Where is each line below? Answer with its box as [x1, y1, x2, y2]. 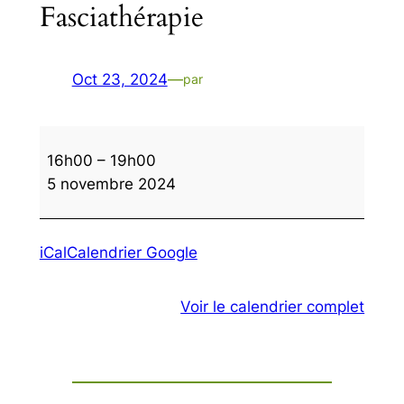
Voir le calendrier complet [180, 297, 365, 316]
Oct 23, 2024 [71, 69, 168, 88]
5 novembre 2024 [46, 174, 176, 193]
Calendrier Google [66, 243, 197, 262]
